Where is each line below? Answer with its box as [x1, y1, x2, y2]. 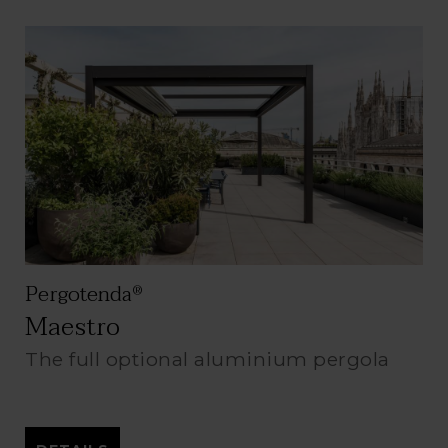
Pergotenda [25, 276, 132, 312]
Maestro [25, 304, 120, 349]
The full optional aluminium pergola [25, 346, 390, 371]
